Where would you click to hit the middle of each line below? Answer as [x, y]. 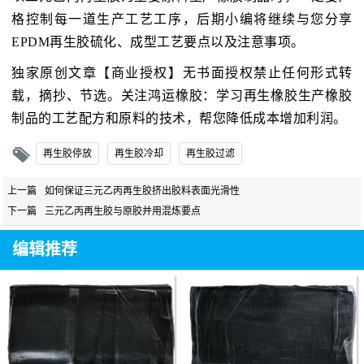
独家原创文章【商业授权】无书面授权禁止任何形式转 [182, 73]
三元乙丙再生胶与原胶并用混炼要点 [122, 211]
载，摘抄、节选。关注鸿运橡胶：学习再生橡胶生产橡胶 [182, 96]
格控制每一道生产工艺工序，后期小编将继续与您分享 [182, 19]
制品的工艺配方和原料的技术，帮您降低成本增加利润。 [179, 119]
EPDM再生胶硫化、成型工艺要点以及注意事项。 [158, 42]
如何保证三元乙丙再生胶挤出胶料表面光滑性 [142, 191]
